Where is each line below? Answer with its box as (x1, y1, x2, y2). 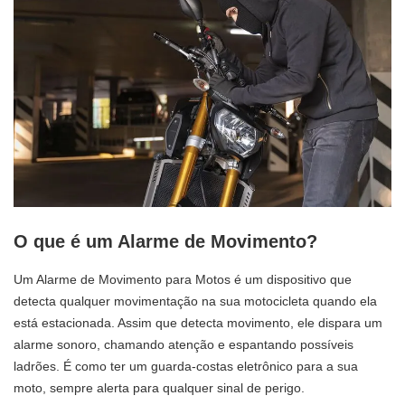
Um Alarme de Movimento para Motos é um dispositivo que (14, 271, 352, 287)
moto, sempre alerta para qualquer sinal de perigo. (14, 380, 305, 395)
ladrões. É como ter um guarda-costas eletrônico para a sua (14, 358, 358, 373)
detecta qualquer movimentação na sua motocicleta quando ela (14, 293, 377, 308)
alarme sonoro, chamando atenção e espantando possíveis (14, 336, 353, 352)
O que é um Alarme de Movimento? (14, 231, 317, 252)
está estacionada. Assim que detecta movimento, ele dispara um (14, 315, 382, 330)
